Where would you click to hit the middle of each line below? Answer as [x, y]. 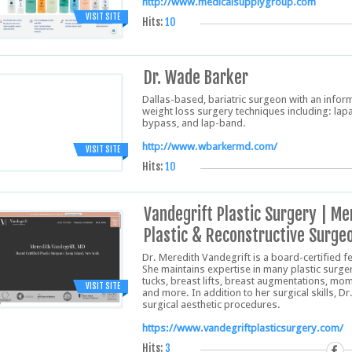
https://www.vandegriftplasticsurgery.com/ [243, 328]
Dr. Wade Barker [196, 77]
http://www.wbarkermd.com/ [210, 147]
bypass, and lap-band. [194, 123]
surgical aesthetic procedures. [211, 304]
